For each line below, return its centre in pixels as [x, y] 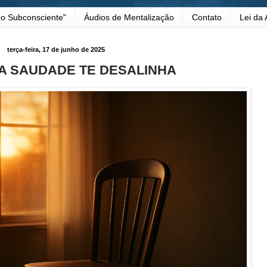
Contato [207, 18]
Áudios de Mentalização [129, 18]
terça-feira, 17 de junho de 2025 [56, 49]
